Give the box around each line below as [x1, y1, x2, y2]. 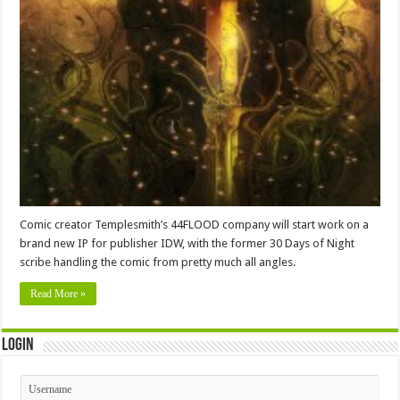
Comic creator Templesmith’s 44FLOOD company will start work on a [20, 218, 370, 232]
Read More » [30, 287, 87, 301]
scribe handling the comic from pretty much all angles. [20, 255, 296, 270]
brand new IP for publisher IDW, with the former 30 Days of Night [20, 237, 355, 251]
